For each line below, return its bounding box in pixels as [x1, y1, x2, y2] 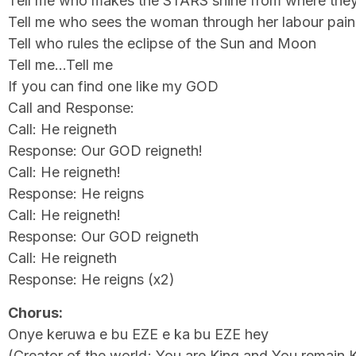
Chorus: [8, 304, 63, 321]
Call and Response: [8, 99, 134, 117]
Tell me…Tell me [8, 56, 113, 74]
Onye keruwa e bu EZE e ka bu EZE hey [8, 325, 269, 342]
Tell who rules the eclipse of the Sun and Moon [8, 35, 316, 52]
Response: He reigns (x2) [8, 271, 175, 288]
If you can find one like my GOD [8, 78, 219, 95]
